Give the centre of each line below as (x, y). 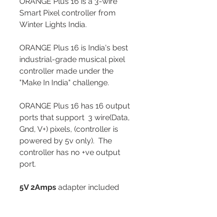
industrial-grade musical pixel (72, 59)
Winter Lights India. (53, 24)
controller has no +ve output (70, 152)
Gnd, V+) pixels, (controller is (69, 129)
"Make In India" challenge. (64, 82)
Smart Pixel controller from (68, 13)
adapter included (88, 187)
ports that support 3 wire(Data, (75, 117)
